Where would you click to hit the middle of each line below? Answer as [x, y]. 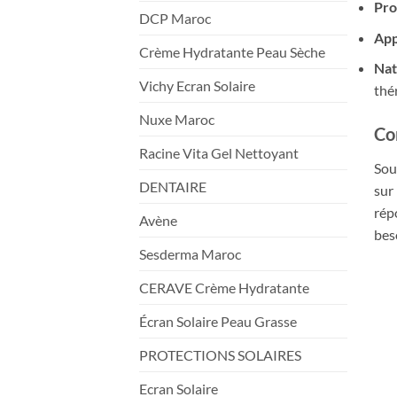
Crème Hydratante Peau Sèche [232, 51]
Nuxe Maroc [177, 119]
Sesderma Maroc [190, 253]
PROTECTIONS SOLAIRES [220, 354]
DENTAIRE [173, 186]
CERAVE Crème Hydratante [224, 287]
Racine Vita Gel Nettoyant [219, 152]
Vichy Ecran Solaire [197, 85]
